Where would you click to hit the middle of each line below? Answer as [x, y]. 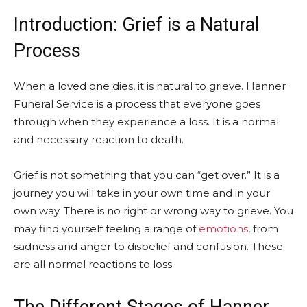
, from [263, 229]
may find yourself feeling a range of [106, 229]
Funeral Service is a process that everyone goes [137, 104]
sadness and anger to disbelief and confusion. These [148, 246]
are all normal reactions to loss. [94, 264]
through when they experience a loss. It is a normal [146, 122]
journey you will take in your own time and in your [142, 193]
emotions [223, 229]
